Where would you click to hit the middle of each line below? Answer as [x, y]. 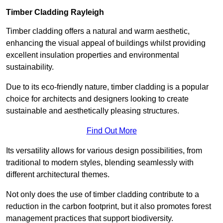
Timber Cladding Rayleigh [55, 12]
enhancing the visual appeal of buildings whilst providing [106, 43]
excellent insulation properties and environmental [93, 55]
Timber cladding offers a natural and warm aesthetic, [98, 31]
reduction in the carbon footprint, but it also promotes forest [109, 206]
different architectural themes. [58, 174]
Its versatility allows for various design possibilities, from [104, 150]
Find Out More [111, 130]
